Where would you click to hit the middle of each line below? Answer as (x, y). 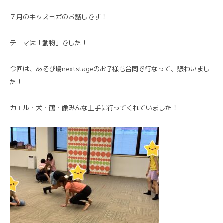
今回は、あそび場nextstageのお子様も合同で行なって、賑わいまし (110, 68)
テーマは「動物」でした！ (49, 42)
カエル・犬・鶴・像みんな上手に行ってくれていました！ (94, 107)
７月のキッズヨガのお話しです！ (58, 16)
